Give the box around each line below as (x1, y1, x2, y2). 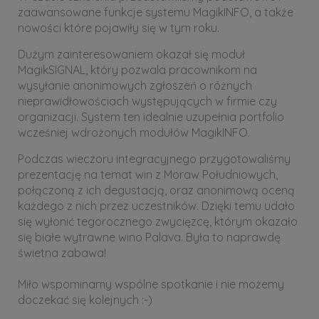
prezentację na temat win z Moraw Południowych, (18, 167, 278, 182)
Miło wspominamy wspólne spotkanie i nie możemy (18, 277, 284, 291)
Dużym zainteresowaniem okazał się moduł (18, 47, 245, 61)
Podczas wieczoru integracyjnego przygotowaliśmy (18, 152, 291, 166)
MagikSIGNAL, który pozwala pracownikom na (18, 63, 257, 77)
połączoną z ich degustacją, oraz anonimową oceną (18, 183, 295, 197)
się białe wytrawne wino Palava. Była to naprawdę (18, 230, 281, 244)
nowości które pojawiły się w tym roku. (18, 21, 219, 35)
